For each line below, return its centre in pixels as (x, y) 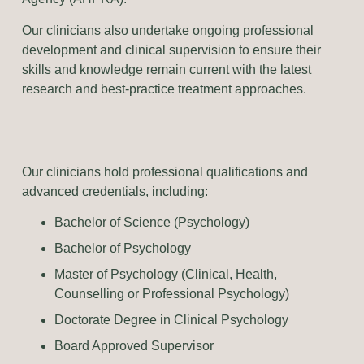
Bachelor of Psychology (122, 248)
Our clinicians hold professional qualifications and (165, 171)
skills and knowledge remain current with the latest (166, 69)
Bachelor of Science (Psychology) (152, 222)
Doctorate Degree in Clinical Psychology (171, 319)
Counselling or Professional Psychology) (171, 293)
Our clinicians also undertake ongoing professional (167, 30)
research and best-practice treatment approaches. (164, 89)
